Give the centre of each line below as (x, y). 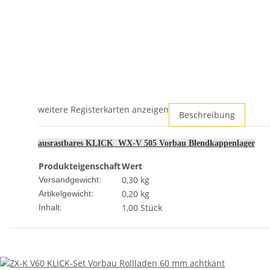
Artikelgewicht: (66, 194)
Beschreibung (207, 115)
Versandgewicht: (70, 180)
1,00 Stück (142, 208)
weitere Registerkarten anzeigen (103, 110)
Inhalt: (50, 208)
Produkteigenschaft (80, 166)
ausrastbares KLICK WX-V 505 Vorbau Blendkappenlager (146, 143)
